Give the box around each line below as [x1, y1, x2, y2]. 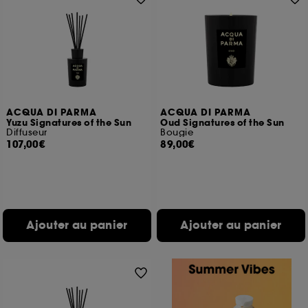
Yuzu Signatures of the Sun [6, 117, 132, 129]
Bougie [160, 126, 194, 138]
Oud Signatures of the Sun [160, 117, 285, 129]
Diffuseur [6, 126, 47, 138]
